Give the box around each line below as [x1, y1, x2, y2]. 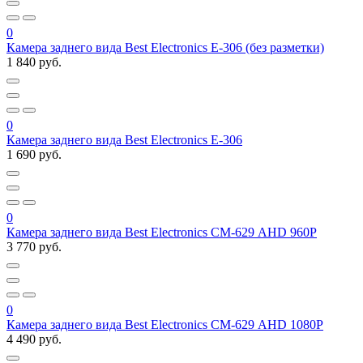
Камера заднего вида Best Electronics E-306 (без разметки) [6, 41, 324, 55]
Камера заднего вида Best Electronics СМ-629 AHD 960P [6, 225, 317, 240]
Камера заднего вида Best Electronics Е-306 [6, 133, 242, 147]
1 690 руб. [6, 147, 62, 162]
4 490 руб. [6, 332, 62, 347]
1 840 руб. [6, 55, 62, 70]
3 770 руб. [6, 240, 62, 254]
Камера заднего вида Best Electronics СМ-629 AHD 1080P [6, 318, 323, 332]
